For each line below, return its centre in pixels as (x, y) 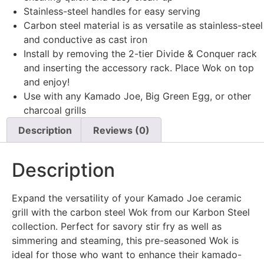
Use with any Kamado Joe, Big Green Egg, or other (137, 96)
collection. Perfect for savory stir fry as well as (117, 227)
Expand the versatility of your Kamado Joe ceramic (127, 198)
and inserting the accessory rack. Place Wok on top (139, 67)
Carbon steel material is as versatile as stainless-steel (143, 25)
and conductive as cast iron (85, 39)
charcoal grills (55, 110)
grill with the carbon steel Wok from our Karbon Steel (131, 212)
